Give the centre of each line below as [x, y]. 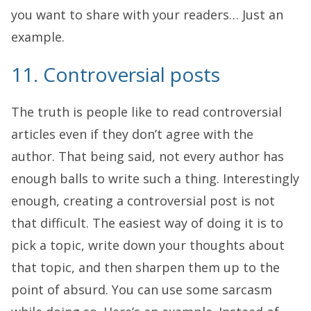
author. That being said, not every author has [148, 156]
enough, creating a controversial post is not [143, 200]
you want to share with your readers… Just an [147, 14]
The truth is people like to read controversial [146, 111]
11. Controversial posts [116, 74]
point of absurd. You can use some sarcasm [142, 289]
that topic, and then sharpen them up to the [145, 267]
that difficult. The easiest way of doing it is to [147, 222]
